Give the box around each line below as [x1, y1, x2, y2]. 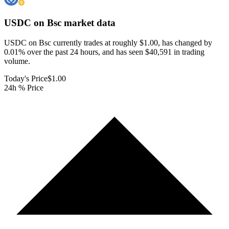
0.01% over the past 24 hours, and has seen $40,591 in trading [4, 47, 204, 56]
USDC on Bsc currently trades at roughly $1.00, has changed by [4, 38, 212, 47]
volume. [4, 56, 30, 65]
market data [61, 17, 116, 29]
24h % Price [4, 83, 43, 92]
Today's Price [4, 74, 48, 83]
